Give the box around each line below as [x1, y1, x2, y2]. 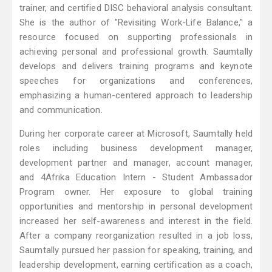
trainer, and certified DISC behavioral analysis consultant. [19, 2, 253, 14]
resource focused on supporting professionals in [19, 32, 253, 43]
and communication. [19, 104, 103, 116]
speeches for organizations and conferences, [19, 75, 253, 87]
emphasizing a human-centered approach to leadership [19, 90, 253, 101]
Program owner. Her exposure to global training [19, 186, 253, 198]
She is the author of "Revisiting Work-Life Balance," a [19, 17, 253, 29]
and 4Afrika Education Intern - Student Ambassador [19, 172, 253, 183]
